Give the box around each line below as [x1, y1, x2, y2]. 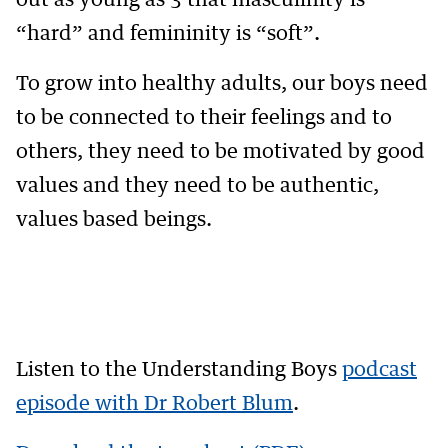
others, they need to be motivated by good [16, 142, 425, 163]
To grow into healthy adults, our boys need [16, 74, 428, 95]
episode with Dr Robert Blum [16, 394, 293, 415]
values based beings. [16, 210, 212, 231]
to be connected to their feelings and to [16, 108, 392, 129]
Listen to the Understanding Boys [16, 360, 342, 381]
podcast [342, 360, 417, 381]
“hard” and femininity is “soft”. [16, 24, 320, 45]
